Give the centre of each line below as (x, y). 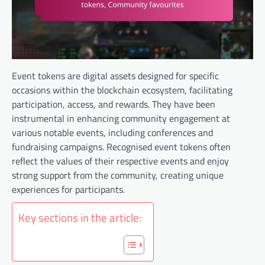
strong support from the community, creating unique (118, 175)
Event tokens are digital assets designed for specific (115, 76)
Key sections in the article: (80, 217)
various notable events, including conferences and (112, 133)
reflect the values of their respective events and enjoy (120, 161)
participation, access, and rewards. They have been (114, 104)
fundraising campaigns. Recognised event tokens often (121, 147)
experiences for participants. (68, 190)
